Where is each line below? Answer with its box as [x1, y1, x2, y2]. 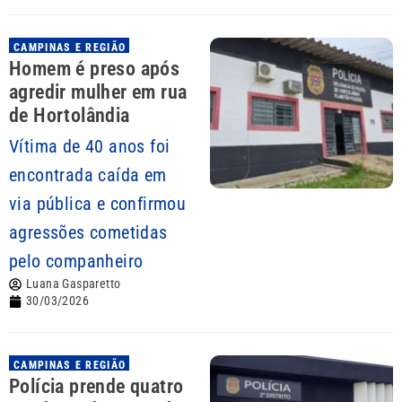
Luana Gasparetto [26, 276, 121, 291]
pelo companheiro [9, 250, 144, 272]
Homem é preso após [9, 57, 180, 80]
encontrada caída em [9, 164, 167, 186]
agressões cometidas [9, 222, 168, 243]
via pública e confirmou [9, 193, 187, 214]
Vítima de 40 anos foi [9, 135, 170, 157]
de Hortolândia [9, 104, 130, 127]
